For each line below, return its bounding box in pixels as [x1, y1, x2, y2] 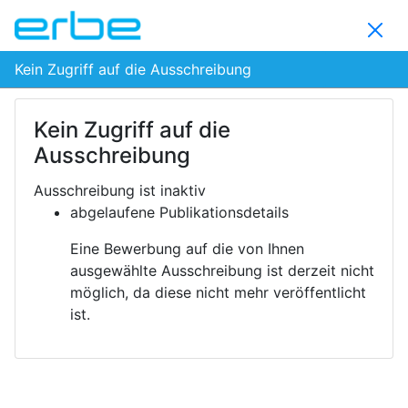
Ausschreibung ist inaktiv [34, 181, 206, 199]
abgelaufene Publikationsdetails [70, 203, 289, 221]
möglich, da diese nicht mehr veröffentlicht [70, 283, 366, 301]
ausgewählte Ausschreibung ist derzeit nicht [70, 261, 374, 280]
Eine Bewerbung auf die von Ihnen [70, 240, 304, 258]
